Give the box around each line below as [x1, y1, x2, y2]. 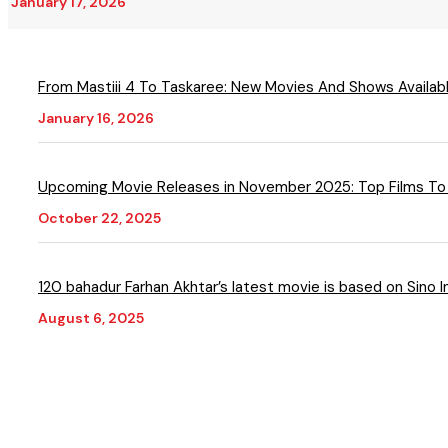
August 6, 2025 [38, 309, 144, 328]
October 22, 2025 [38, 209, 161, 228]
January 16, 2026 [38, 109, 154, 128]
